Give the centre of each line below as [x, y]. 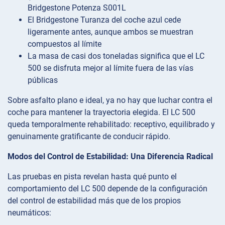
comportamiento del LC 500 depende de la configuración [107, 188]
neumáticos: [29, 212]
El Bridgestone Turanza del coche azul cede [104, 20]
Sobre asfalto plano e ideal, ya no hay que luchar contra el [110, 100]
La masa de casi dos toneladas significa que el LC [116, 56]
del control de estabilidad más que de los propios [94, 200]
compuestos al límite [65, 44]
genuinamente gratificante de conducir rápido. [89, 136]
